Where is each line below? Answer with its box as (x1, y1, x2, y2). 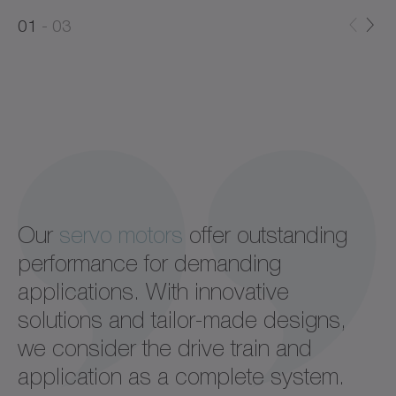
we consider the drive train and (18, 335, 312, 362)
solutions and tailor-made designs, (18, 307, 346, 334)
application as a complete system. (18, 363, 345, 391)
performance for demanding (18, 250, 281, 278)
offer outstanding (183, 222, 347, 249)
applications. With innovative (18, 278, 289, 306)
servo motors (59, 222, 183, 249)
